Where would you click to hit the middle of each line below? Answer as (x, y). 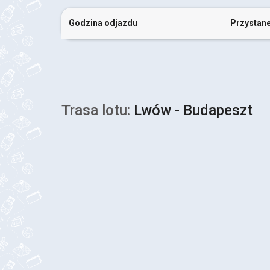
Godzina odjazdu (103, 23)
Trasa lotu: (96, 110)
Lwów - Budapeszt (191, 110)
